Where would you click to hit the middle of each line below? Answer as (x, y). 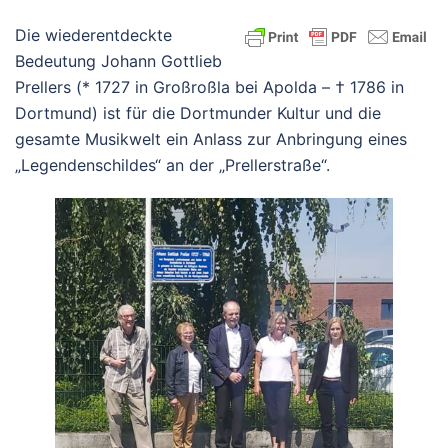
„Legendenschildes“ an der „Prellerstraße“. (172, 165)
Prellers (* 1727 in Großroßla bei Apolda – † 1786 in (209, 87)
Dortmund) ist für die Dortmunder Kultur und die (198, 113)
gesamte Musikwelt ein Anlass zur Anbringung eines (211, 139)
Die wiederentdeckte (93, 35)
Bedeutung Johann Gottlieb (118, 61)
